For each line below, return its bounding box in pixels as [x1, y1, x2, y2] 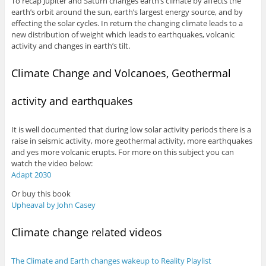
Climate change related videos [11, 224, 162, 239]
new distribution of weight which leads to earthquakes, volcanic [11, 29, 235, 40]
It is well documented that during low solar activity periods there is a [11, 123, 251, 135]
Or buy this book [11, 188, 71, 199]
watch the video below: [11, 157, 93, 169]
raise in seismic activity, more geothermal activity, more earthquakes [11, 135, 252, 146]
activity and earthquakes [11, 94, 133, 109]
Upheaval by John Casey [11, 199, 96, 210]
